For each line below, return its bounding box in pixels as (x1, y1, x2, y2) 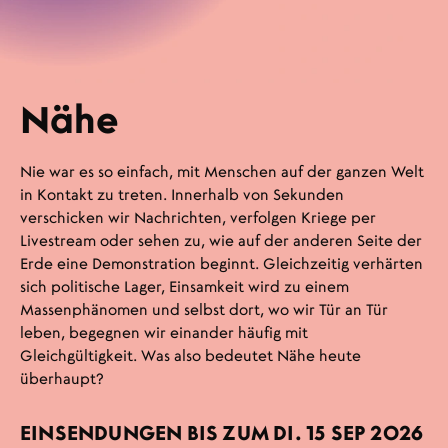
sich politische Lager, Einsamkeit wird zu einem (19, 279, 349, 295)
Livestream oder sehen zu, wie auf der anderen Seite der (19, 233, 422, 249)
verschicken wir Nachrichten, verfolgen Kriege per (19, 210, 376, 226)
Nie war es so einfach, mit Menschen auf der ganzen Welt (19, 164, 424, 180)
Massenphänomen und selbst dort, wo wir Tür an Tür (19, 302, 388, 318)
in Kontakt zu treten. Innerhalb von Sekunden (19, 187, 344, 203)
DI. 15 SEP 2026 (273, 423, 424, 444)
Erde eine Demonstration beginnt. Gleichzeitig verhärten (19, 256, 423, 272)
